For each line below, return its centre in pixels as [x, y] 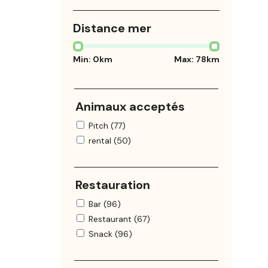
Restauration [113, 185]
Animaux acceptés [130, 107]
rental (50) [110, 141]
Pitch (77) [107, 126]
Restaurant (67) [119, 219]
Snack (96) [110, 234]
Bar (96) [105, 204]
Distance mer [112, 28]
